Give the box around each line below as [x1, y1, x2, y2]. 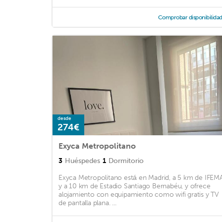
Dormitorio [109, 157, 144, 166]
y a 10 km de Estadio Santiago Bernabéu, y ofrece [58, 182, 211, 191]
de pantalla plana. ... [58, 199, 116, 208]
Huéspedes [65, 157, 100, 166]
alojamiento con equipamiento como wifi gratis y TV [58, 190, 219, 199]
